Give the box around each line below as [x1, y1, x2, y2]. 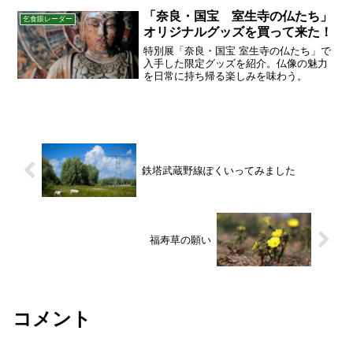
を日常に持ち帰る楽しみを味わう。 [143, 70, 308, 83]
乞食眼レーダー [22, 14, 72, 23]
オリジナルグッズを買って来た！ [143, 24, 333, 39]
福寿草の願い [150, 233, 212, 246]
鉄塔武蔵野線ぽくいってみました [141, 164, 295, 176]
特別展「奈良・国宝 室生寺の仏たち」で [143, 45, 332, 58]
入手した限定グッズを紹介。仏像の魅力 [143, 58, 329, 70]
